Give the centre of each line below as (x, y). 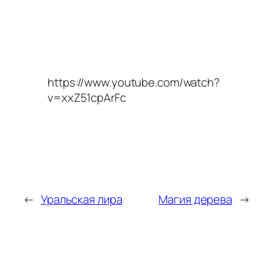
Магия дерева (196, 200)
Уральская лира (81, 200)
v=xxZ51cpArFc (87, 97)
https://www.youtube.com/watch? (134, 82)
